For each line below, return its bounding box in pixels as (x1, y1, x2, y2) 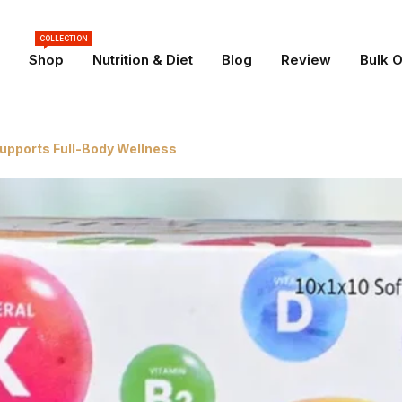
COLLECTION (39, 34, 88, 44)
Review (280, 51, 331, 69)
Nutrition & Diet (92, 51, 193, 69)
